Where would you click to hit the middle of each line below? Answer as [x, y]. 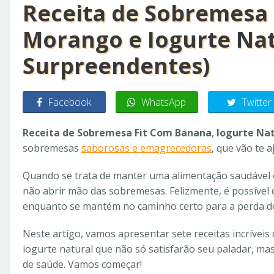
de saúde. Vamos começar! [82, 264]
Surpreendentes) [116, 66]
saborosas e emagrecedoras [146, 148]
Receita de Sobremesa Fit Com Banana [117, 133]
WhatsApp [164, 102]
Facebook [70, 102]
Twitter [257, 102]
